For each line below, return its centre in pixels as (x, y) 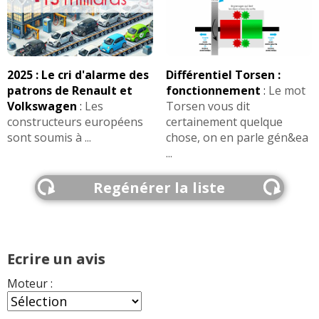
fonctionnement (213, 90)
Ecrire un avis (56, 258)
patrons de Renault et (70, 90)
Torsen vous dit (208, 106)
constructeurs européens (75, 121)
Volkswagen (42, 106)
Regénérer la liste (159, 187)
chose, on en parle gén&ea (237, 137)
